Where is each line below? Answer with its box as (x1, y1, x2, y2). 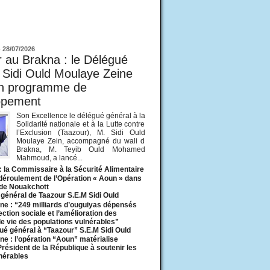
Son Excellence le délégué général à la (16, 111, 145, 121)
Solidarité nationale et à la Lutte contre (16, 120, 145, 129)
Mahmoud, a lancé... (16, 154, 83, 163)
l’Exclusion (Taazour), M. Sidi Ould (16, 128, 145, 137)
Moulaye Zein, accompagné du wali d (16, 137, 145, 146)
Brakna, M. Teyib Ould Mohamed (16, 145, 145, 154)
